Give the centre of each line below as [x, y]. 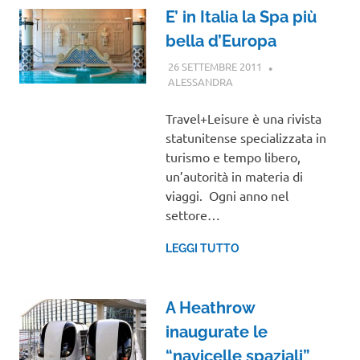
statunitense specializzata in [245, 137]
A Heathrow [210, 307]
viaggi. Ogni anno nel [227, 195]
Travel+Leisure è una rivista [243, 118]
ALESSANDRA [200, 81]
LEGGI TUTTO [202, 248]
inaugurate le [216, 331]
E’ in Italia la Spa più [241, 17]
